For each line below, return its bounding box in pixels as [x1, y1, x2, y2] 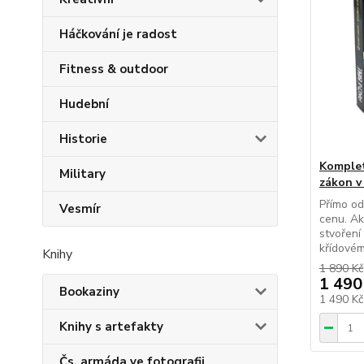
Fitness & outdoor [59, 61, 168, 77]
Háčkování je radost [59, 26, 177, 42]
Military [59, 166, 106, 182]
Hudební [59, 96, 109, 112]
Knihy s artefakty [59, 318, 163, 335]
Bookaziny [59, 284, 119, 300]
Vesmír [59, 201, 101, 217]
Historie [59, 131, 107, 147]
